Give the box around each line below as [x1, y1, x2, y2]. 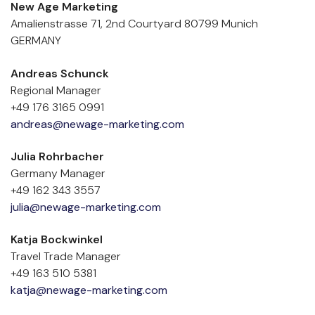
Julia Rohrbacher [11, 149, 104, 165]
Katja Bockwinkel [11, 232, 103, 247]
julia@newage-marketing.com [11, 200, 161, 215]
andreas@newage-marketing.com [11, 116, 184, 131]
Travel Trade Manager [11, 249, 121, 264]
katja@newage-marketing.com [11, 283, 167, 298]
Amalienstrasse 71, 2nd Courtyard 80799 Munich [11, 16, 258, 32]
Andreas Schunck [11, 65, 109, 81]
